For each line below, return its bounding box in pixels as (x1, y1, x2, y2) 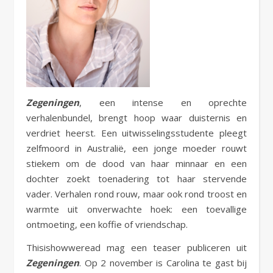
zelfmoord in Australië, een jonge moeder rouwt (26, 142, 247, 154)
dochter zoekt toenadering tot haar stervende (26, 172, 247, 185)
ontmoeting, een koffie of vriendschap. (26, 218, 188, 230)
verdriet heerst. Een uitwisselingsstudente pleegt (26, 127, 247, 139)
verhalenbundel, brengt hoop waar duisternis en (26, 112, 247, 124)
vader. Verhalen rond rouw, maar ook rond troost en (26, 188, 247, 200)
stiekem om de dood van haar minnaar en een (26, 157, 247, 169)
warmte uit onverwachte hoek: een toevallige (26, 203, 247, 215)
